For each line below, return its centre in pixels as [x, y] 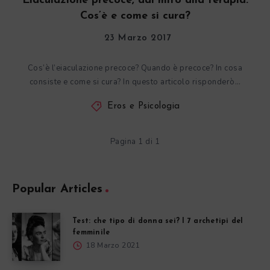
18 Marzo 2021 [112, 245]
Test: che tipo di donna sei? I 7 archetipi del [158, 221]
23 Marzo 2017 [137, 38]
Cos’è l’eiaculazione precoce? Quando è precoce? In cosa [135, 68]
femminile [91, 233]
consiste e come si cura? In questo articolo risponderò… [135, 82]
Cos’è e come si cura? [135, 16]
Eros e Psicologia [144, 106]
